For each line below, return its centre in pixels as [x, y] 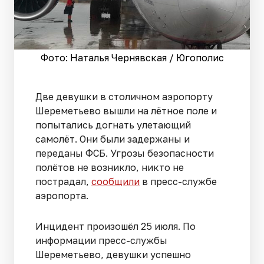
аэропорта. [62, 196]
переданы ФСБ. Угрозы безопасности [125, 154]
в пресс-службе [178, 182]
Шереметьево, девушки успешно [113, 255]
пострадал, [63, 182]
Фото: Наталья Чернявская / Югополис [132, 58]
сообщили [115, 182]
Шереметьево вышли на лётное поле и [126, 111]
